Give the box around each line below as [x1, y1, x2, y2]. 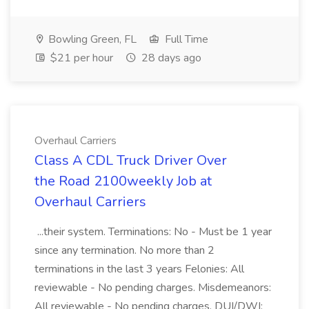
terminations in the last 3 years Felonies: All [34, 261, 244, 277]
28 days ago [139, 50, 201, 66]
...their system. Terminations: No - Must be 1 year [34, 224, 272, 239]
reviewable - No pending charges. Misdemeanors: [34, 280, 271, 295]
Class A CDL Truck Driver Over [34, 151, 227, 170]
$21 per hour [48, 50, 113, 66]
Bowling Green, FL [46, 32, 137, 47]
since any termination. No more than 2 [34, 243, 215, 258]
